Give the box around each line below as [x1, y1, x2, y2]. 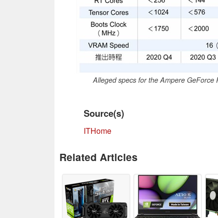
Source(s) [84, 106, 124, 120]
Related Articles [59, 149, 138, 164]
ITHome [84, 125, 111, 136]
